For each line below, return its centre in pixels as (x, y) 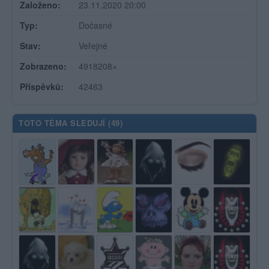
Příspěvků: (42, 86)
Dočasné (95, 25)
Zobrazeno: (43, 66)
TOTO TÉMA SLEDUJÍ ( (65, 123)
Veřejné (93, 46)
